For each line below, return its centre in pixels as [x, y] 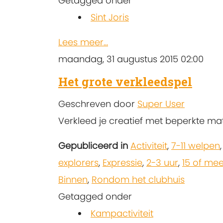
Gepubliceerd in [93, 145]
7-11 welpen [196, 145]
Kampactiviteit [122, 213]
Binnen [73, 179]
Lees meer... [83, 42]
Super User [161, 104]
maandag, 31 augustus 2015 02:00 [131, 59]
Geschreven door [98, 104]
